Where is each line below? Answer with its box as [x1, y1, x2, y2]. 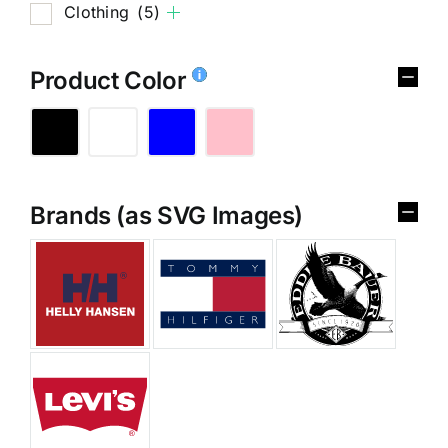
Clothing [64, 2, 135, 23]
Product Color [30, 66, 192, 96]
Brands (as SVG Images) [30, 201, 304, 230]
